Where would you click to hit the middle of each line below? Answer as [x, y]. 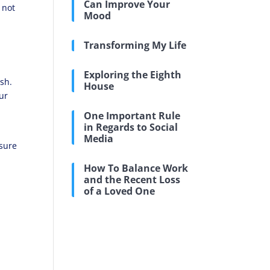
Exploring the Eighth [133, 75]
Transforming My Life [135, 45]
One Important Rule [132, 116]
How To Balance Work [136, 168]
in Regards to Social [131, 127]
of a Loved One [120, 191]
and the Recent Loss [132, 180]
